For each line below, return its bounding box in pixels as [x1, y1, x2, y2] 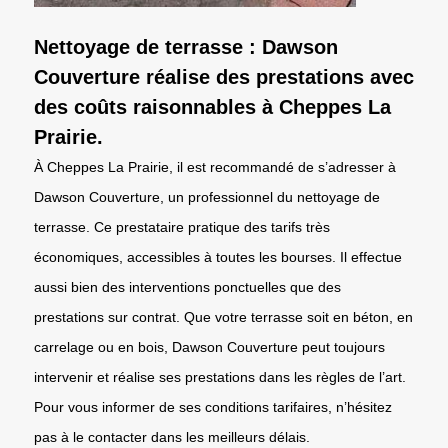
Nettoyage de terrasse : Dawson [34, 35, 338, 58]
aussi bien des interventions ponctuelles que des [34, 278, 341, 295]
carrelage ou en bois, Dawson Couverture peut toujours [34, 338, 385, 355]
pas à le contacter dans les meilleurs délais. [34, 428, 310, 445]
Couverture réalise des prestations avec [34, 65, 414, 88]
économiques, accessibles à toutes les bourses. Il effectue [34, 248, 402, 265]
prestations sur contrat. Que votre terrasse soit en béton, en [34, 308, 413, 325]
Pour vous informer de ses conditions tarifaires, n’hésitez [34, 398, 392, 415]
